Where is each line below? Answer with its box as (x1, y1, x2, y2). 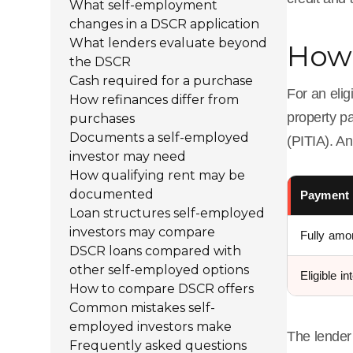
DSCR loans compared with (69, 243, 241, 258)
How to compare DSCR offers (69, 281, 254, 296)
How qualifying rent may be (69, 168, 245, 183)
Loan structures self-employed (69, 206, 265, 221)
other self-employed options (69, 262, 249, 277)
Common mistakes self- (69, 300, 215, 315)
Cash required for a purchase (69, 73, 253, 88)
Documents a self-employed (69, 130, 249, 145)
